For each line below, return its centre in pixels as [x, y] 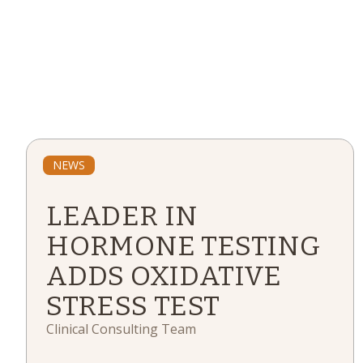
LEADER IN [122, 216]
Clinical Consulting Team [122, 329]
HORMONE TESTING [184, 246]
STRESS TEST [133, 306]
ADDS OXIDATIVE [164, 276]
